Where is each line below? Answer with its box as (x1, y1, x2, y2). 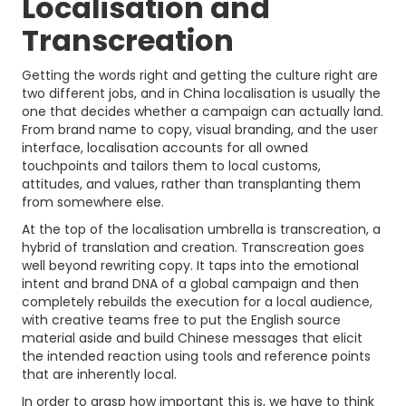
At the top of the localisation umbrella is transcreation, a (22, 220, 381, 238)
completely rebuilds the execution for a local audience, (22, 293, 372, 311)
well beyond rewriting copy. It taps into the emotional (22, 256, 359, 275)
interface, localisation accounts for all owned (22, 139, 308, 157)
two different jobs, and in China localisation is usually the (22, 84, 381, 102)
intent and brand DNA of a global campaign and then (22, 275, 359, 293)
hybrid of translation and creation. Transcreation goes (22, 238, 364, 256)
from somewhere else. (22, 193, 164, 211)
